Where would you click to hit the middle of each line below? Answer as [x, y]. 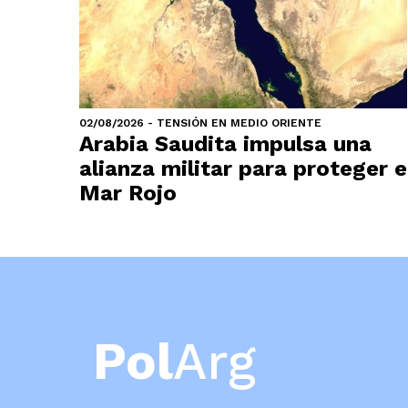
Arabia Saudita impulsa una [225, 144]
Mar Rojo [128, 193]
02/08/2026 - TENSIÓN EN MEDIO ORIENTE [200, 123]
